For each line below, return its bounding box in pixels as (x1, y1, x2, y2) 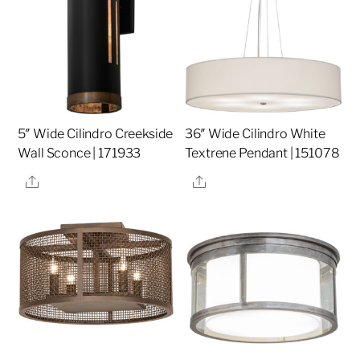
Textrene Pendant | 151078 (185, 145, 340, 162)
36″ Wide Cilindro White (185, 126, 325, 142)
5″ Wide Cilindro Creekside (18, 126, 174, 142)
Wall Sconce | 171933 (18, 145, 141, 162)
